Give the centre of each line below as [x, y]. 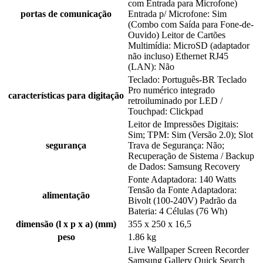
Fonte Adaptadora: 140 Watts [182, 180]
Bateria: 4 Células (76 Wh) [178, 211]
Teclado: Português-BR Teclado [187, 80]
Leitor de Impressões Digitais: [183, 124]
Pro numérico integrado [171, 90]
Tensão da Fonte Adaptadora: [182, 190]
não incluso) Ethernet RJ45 [178, 56]
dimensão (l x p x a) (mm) [66, 224]
